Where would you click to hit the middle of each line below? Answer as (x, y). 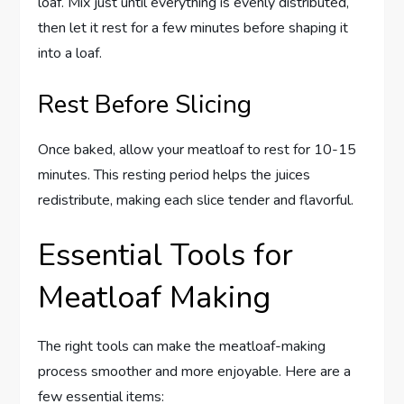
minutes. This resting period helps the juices (174, 175)
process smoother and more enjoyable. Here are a (195, 372)
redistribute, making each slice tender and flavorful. (196, 201)
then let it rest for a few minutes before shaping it (193, 28)
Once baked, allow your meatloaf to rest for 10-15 (197, 150)
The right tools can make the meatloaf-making (182, 347)
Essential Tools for (166, 256)
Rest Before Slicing (145, 105)
